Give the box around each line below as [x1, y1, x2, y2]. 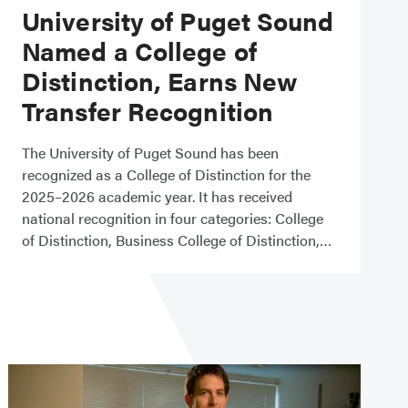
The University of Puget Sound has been [22, 142, 279, 163]
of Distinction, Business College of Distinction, [22, 229, 332, 250]
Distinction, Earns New [22, 62, 299, 98]
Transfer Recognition [22, 92, 274, 128]
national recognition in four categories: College [22, 208, 323, 229]
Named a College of [22, 32, 257, 68]
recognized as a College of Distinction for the [22, 164, 311, 185]
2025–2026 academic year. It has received [22, 186, 292, 207]
